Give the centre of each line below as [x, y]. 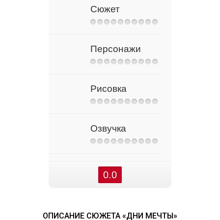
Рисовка [109, 89]
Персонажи [116, 49]
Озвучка [108, 128]
